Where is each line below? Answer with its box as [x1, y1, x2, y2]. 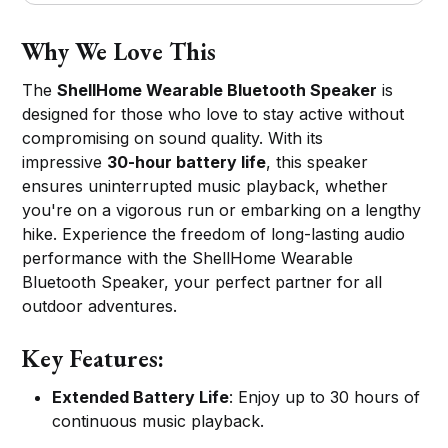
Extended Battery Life [52, 386, 230, 407]
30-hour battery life [107, 151, 267, 172]
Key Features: [21, 342, 165, 374]
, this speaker [266, 151, 369, 172]
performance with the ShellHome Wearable [22, 247, 354, 268]
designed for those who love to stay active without [22, 103, 405, 124]
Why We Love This [21, 35, 217, 67]
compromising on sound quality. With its [22, 127, 324, 148]
